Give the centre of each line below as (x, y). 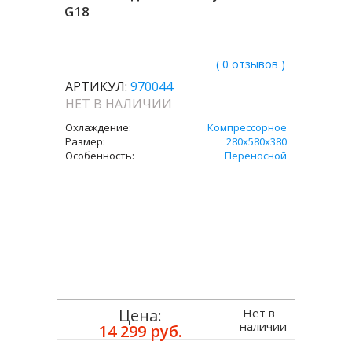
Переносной (255, 156)
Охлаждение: (99, 127)
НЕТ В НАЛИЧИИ (119, 104)
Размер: (86, 141)
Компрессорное (247, 127)
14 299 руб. (140, 331)
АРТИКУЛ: (97, 86)
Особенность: (100, 156)
